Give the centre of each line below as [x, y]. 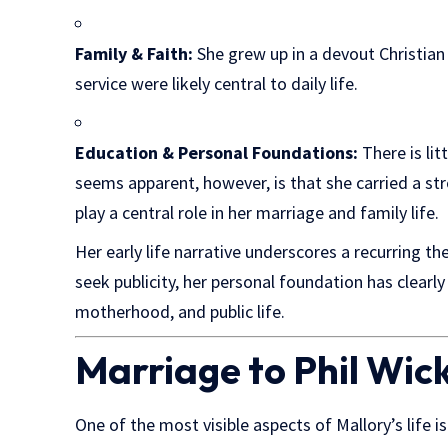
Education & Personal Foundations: [217, 152]
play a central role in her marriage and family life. [257, 212]
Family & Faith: [134, 53]
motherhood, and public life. [180, 311]
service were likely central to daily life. [217, 83]
